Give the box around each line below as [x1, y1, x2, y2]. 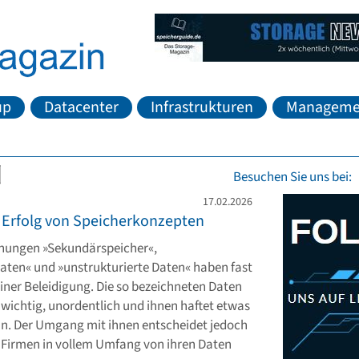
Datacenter [43, 95, 119, 119]
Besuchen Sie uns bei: [233, 167, 352, 188]
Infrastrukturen [151, 95, 254, 119]
